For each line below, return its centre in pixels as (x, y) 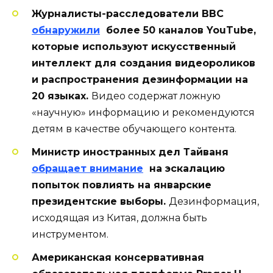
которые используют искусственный (134, 47)
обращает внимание (87, 169)
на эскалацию (184, 169)
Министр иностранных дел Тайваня (132, 152)
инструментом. (71, 235)
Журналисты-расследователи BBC (129, 14)
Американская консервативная (118, 258)
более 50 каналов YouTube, (178, 30)
